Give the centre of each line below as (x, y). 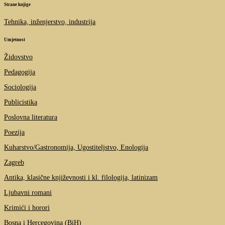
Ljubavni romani (28, 192)
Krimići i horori (27, 207)
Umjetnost (15, 40)
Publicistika (21, 102)
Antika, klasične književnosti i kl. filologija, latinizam (81, 177)
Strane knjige (17, 5)
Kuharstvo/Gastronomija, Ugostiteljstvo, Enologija (76, 147)
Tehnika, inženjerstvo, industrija (50, 22)
